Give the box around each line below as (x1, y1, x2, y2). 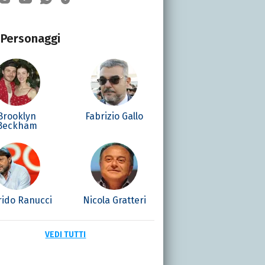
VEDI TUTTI (45, 229, 86, 240)
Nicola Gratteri (82, 194, 146, 206)
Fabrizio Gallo (85, 110, 144, 122)
